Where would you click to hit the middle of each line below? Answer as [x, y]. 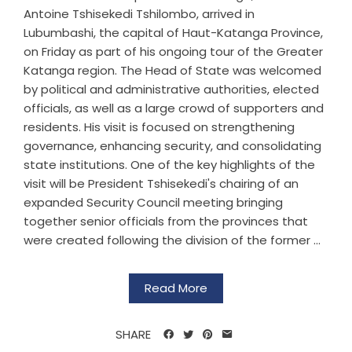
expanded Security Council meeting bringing [153, 203]
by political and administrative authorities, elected [171, 90]
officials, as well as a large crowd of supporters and [174, 108]
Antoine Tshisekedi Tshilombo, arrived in [139, 14]
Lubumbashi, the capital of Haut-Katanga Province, [173, 33]
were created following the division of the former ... [172, 240]
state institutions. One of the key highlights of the [169, 165]
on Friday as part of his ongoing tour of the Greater [173, 52]
